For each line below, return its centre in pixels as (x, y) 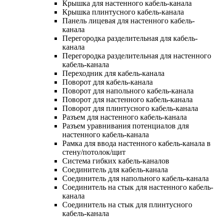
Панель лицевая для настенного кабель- (128, 20)
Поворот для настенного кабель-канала (127, 99)
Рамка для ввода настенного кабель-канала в (136, 143)
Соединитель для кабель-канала (115, 169)
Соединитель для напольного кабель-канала (136, 178)
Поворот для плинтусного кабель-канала (130, 108)
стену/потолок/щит (94, 152)
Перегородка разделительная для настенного (137, 55)
